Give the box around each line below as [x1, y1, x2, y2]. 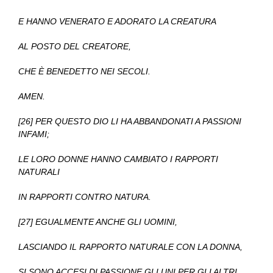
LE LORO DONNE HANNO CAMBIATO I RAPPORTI [18, 154, 218, 165]
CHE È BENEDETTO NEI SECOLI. [18, 66, 151, 77]
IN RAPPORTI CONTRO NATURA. [18, 192, 151, 202]
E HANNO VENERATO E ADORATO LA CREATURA [18, 16, 216, 27]
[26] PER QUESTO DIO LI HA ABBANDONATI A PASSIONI [18, 116, 241, 127]
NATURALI [18, 167, 60, 177]
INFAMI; [18, 129, 49, 140]
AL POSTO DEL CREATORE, [18, 41, 131, 52]
